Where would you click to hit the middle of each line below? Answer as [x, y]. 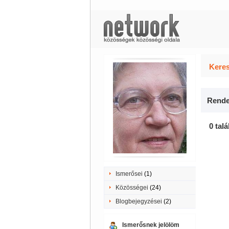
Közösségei [132, 188]
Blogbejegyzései [139, 201]
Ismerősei [129, 174]
